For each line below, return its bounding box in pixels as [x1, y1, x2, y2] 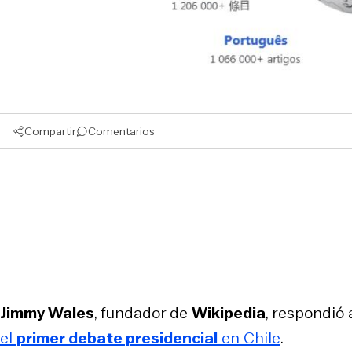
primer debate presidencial [16, 326, 218, 349]
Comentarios [88, 123, 155, 139]
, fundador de [94, 301, 192, 324]
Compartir [24, 123, 76, 139]
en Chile [218, 326, 280, 349]
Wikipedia [192, 301, 266, 324]
